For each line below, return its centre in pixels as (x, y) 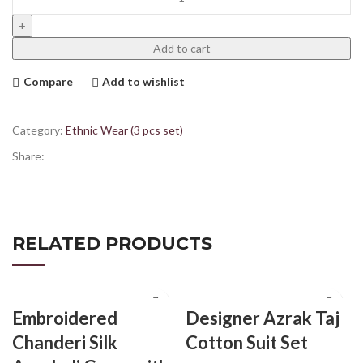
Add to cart (181, 48)
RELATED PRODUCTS (112, 243)
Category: (38, 130)
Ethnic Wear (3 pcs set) (124, 130)
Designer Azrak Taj (263, 318)
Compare (48, 81)
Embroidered (65, 318)
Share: (28, 156)
